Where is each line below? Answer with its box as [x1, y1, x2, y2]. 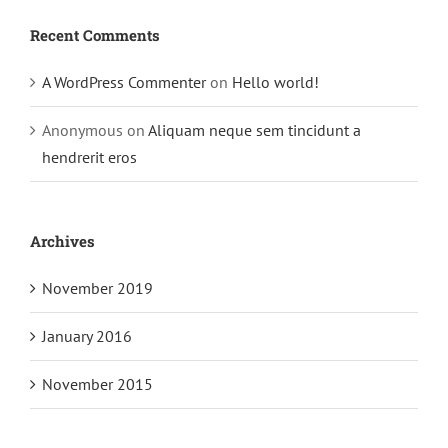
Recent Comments [30, 25, 160, 46]
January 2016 [42, 326, 132, 347]
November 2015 [42, 374, 153, 395]
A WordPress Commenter [42, 72, 206, 93]
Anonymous [42, 120, 123, 141]
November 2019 [42, 278, 153, 299]
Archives [30, 231, 95, 252]
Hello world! [232, 72, 319, 93]
